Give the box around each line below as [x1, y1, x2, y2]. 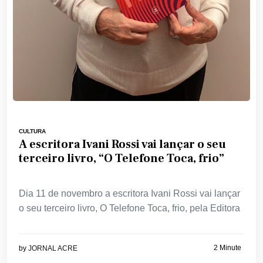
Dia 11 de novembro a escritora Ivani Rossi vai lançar [19, 188, 240, 199]
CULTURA [19, 128, 46, 135]
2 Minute [214, 243, 241, 252]
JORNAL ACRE [28, 244, 77, 253]
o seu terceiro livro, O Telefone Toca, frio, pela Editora [19, 203, 240, 214]
